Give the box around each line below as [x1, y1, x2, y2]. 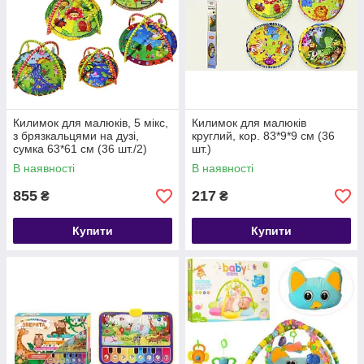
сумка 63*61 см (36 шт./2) [13, 142, 147, 155]
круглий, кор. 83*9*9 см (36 [192, 129, 335, 142]
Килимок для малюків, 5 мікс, [13, 116, 168, 129]
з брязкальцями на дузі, [13, 129, 139, 142]
